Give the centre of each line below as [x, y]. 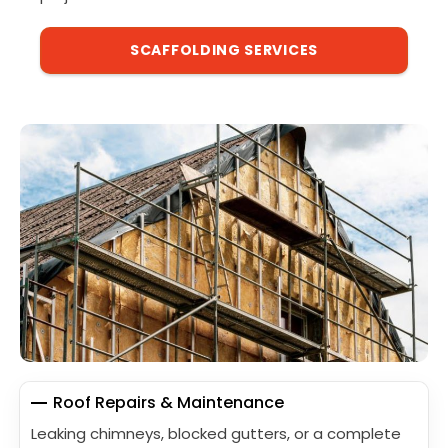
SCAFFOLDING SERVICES [224, 50]
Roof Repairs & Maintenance [169, 403]
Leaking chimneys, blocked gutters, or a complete [216, 434]
